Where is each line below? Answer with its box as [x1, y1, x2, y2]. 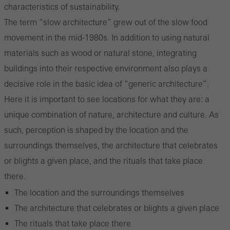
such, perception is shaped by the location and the [4, 125, 188, 135]
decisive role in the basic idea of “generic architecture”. [4, 79, 209, 88]
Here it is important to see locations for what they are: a [4, 94, 209, 104]
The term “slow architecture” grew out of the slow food [4, 17, 207, 27]
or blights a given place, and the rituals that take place [4, 156, 203, 165]
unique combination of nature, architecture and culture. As [4, 109, 219, 119]
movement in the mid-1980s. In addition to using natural [4, 32, 209, 42]
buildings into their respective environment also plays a [4, 63, 207, 73]
